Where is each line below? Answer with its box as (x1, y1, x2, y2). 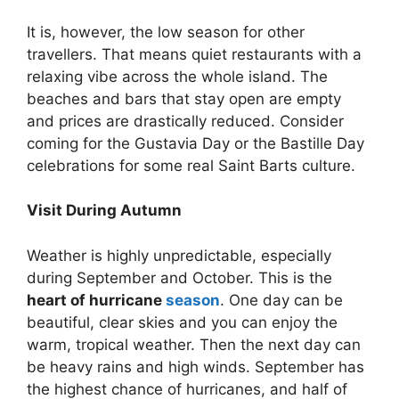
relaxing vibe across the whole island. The (27, 67, 328, 85)
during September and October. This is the (27, 268, 332, 287)
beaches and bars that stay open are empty (27, 89, 341, 108)
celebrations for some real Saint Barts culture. (27, 156, 355, 175)
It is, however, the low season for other (27, 22, 305, 41)
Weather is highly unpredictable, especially (27, 246, 331, 265)
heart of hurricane (27, 290, 166, 309)
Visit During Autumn (27, 201, 182, 220)
